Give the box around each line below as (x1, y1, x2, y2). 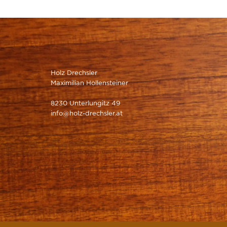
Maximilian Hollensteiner (51, 80, 128, 87)
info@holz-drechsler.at (51, 110, 123, 117)
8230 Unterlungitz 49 (51, 100, 120, 107)
